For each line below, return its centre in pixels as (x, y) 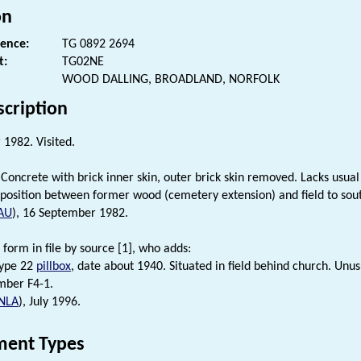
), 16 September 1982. (70, 213)
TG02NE (83, 62)
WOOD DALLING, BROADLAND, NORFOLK (171, 79)
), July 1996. (50, 302)
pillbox (54, 266)
